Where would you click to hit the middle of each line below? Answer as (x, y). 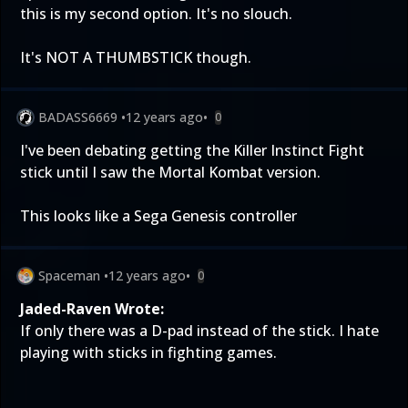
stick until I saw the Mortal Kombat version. (170, 172)
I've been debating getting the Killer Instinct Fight (192, 150)
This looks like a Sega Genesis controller (158, 216)
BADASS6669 (78, 117)
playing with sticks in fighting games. (148, 352)
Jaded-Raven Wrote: (92, 309)
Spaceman (69, 275)
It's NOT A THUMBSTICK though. (136, 57)
